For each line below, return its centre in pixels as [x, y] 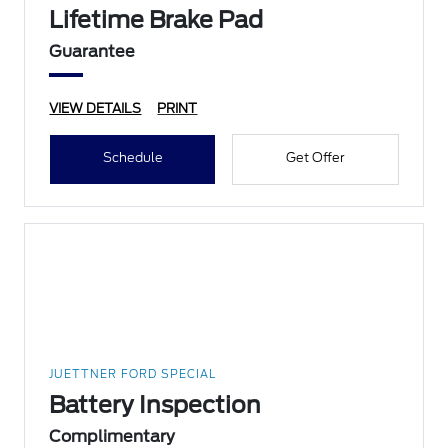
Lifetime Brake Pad [156, 20]
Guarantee [92, 52]
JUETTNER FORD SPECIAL [133, 374]
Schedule [132, 158]
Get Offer [315, 158]
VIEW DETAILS [95, 109]
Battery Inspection [155, 405]
